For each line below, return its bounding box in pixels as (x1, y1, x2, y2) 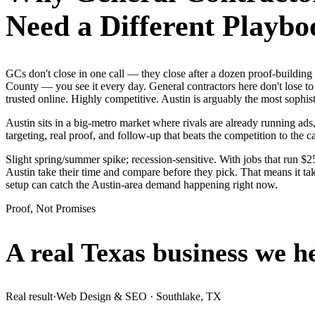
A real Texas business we (6, 238, 286, 268)
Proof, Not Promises (6, 202, 96, 214)
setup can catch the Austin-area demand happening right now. (6, 178, 278, 191)
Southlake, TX (156, 290, 221, 302)
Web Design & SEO (56, 290, 147, 302)
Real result (6, 290, 53, 302)
